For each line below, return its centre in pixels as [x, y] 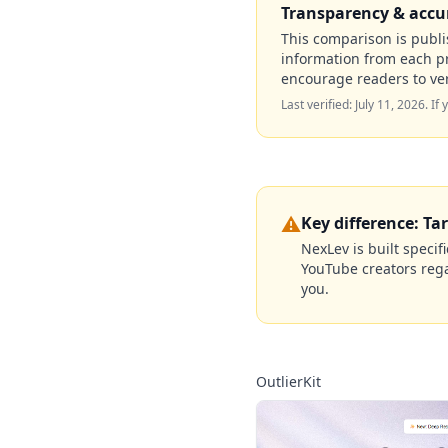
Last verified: [318, 105]
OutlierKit [288, 382]
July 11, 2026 [390, 105]
